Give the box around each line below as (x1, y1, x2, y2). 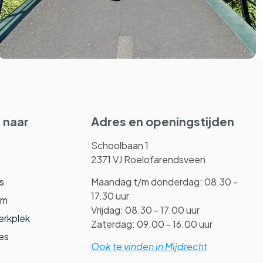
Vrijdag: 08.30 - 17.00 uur (90, 203, 200, 216)
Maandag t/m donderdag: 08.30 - (90, 175, 238, 188)
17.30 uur (90, 189, 129, 202)
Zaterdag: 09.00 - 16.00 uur (90, 217, 213, 230)
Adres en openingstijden (90, 113, 234, 129)
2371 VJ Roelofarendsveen (90, 153, 207, 166)
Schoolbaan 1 (90, 139, 149, 151)
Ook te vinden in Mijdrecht (90, 240, 207, 252)
